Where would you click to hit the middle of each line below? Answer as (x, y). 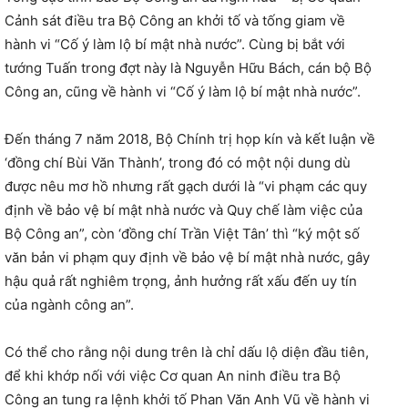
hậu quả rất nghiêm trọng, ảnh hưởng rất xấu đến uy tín (181, 280)
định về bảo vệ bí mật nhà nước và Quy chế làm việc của (184, 209)
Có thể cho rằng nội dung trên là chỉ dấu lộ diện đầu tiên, (187, 352)
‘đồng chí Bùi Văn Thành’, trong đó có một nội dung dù (178, 162)
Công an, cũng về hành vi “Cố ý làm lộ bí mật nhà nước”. (183, 91)
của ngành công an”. (69, 304)
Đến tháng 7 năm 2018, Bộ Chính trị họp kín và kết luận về (190, 138)
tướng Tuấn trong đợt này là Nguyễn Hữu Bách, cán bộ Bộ (188, 67)
